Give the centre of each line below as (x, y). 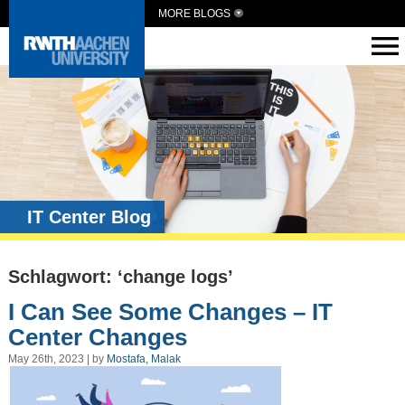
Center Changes (97, 337)
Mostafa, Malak (143, 359)
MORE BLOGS (194, 14)
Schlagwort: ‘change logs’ (120, 277)
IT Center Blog (89, 217)
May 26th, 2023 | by (57, 359)
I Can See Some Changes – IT (170, 311)
